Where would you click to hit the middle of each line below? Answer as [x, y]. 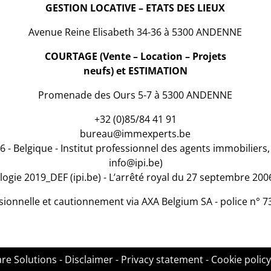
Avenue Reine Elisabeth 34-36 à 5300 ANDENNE [135, 32]
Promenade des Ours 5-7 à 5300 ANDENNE [135, 95]
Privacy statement [162, 259]
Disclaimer [89, 259]
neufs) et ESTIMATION [135, 70]
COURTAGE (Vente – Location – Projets [135, 56]
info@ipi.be [134, 162]
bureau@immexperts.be [135, 133]
